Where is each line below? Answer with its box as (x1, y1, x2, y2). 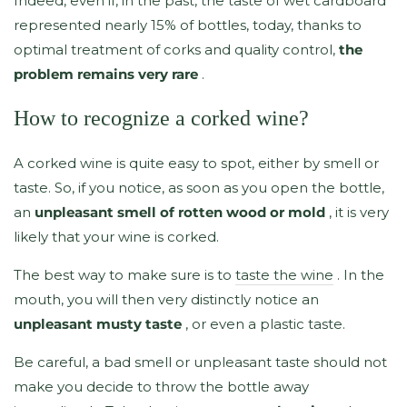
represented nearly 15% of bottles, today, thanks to (14, 16, 362, 35)
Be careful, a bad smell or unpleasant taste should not (14, 353, 387, 372)
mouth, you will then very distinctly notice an (14, 291, 319, 309)
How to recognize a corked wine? (14, 106, 309, 131)
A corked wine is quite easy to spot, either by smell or (14, 154, 379, 173)
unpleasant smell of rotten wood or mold (35, 203, 325, 222)
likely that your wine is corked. (14, 228, 219, 246)
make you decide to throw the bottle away (14, 378, 309, 396)
